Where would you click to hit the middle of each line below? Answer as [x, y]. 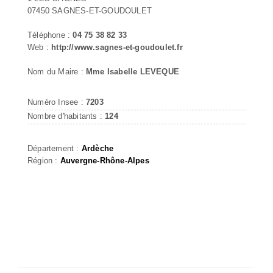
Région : [44, 160]
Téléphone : [50, 35]
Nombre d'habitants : [66, 116]
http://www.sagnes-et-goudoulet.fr [117, 47]
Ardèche [97, 148]
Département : [55, 148]
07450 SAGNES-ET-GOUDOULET [90, 10]
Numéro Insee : [57, 102]
